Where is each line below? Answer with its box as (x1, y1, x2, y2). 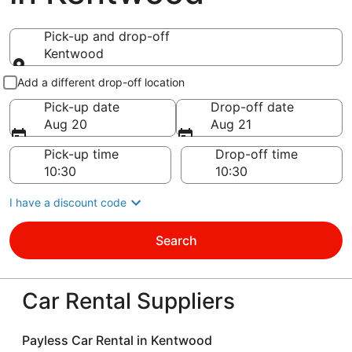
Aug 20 (44, 116, 87, 132)
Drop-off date (211, 99, 294, 115)
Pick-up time (44, 146, 119, 162)
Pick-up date (44, 99, 119, 115)
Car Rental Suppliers (22, 288, 235, 314)
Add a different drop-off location (17, 75, 185, 89)
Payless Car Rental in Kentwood (22, 332, 212, 348)
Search (155, 233, 197, 248)
